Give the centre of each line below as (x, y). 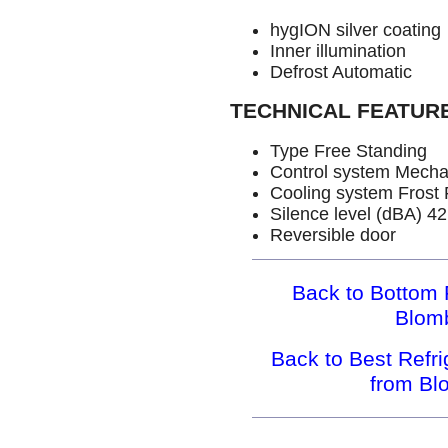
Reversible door (333, 234)
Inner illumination (338, 51)
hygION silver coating (355, 30)
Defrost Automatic (341, 72)
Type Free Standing (348, 150)
